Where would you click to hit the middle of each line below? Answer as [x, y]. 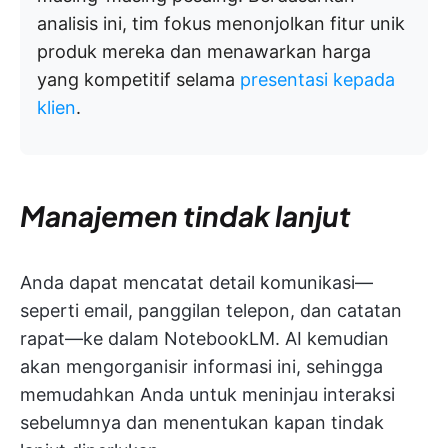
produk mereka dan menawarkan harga [204, 51]
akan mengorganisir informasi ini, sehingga [201, 366]
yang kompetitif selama [138, 79]
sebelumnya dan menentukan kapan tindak [202, 422]
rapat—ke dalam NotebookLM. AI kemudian [204, 338]
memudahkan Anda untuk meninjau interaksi [207, 394]
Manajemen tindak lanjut [185, 215]
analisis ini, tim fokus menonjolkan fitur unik [221, 23]
